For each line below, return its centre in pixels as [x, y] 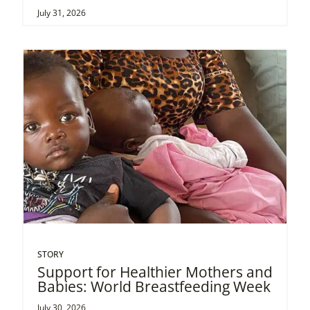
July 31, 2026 [62, 12]
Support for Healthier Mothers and [155, 272]
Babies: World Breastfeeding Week [154, 286]
